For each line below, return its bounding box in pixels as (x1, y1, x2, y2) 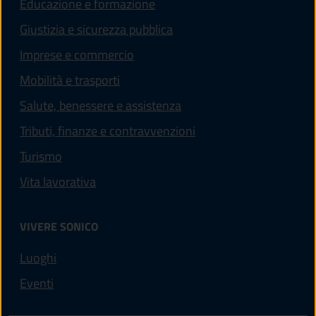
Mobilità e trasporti (20, 70, 120, 90)
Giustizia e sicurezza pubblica (20, 19, 173, 39)
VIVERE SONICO (20, 218, 98, 236)
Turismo (20, 146, 62, 166)
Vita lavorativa (20, 171, 96, 191)
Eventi (20, 274, 54, 293)
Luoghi (20, 248, 56, 268)
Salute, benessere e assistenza (20, 95, 181, 115)
